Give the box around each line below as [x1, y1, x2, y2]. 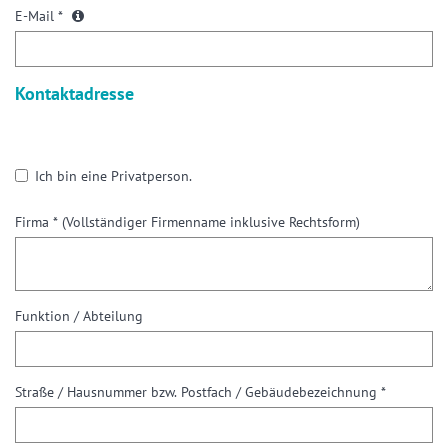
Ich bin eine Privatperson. [35, 167, 192, 186]
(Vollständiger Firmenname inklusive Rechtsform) [62, 213, 360, 232]
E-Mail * [15, 7, 67, 26]
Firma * [15, 213, 62, 232]
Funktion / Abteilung [15, 307, 143, 326]
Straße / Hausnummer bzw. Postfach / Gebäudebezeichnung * [15, 383, 386, 402]
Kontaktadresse [15, 82, 134, 106]
